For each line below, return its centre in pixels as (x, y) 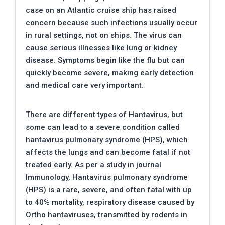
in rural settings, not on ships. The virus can (104, 35)
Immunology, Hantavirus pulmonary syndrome (107, 178)
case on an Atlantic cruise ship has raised (101, 10)
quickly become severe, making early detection (110, 73)
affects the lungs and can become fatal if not (108, 152)
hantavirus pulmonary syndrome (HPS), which (107, 140)
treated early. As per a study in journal (93, 165)
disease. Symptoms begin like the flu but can (105, 61)
